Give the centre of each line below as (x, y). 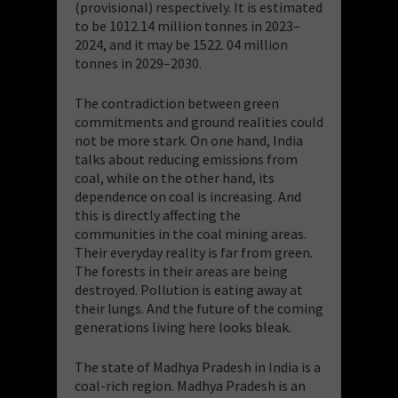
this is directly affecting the (158, 215)
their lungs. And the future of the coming (199, 308)
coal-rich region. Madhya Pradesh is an (190, 385)
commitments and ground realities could (199, 121)
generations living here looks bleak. (183, 326)
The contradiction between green (177, 103)
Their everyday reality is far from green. (194, 252)
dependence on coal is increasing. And (188, 196)
